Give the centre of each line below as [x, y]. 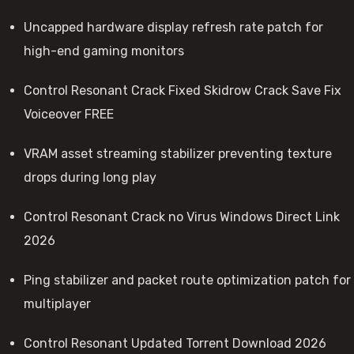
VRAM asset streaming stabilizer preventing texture [178, 154]
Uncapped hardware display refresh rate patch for [173, 27]
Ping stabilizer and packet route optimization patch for [187, 280]
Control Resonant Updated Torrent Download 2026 [175, 343]
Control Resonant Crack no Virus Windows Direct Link [182, 217]
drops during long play [90, 177]
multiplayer [57, 304]
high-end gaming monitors [104, 51]
